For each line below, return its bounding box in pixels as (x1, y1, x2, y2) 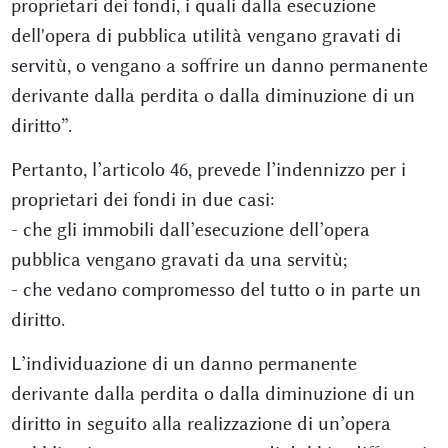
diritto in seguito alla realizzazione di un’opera (10, 412, 391, 435)
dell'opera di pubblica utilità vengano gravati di (10, 24, 401, 47)
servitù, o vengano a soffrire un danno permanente (10, 54, 428, 77)
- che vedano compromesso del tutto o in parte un (10, 278, 421, 301)
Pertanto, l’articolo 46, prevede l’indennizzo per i (10, 158, 406, 181)
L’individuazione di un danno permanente (10, 352, 357, 375)
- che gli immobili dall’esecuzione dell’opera (10, 218, 370, 241)
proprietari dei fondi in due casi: (10, 188, 274, 211)
